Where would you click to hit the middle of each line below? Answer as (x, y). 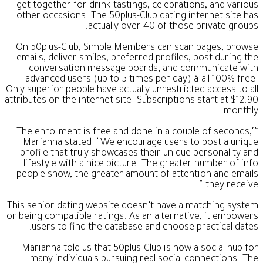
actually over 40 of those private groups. (173, 27)
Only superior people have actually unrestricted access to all (132, 91)
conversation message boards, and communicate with (144, 70)
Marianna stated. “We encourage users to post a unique (141, 144)
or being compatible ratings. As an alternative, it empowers (132, 218)
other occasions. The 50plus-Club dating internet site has (137, 17)
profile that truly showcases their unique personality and (139, 154)
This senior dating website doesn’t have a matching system (133, 207)
